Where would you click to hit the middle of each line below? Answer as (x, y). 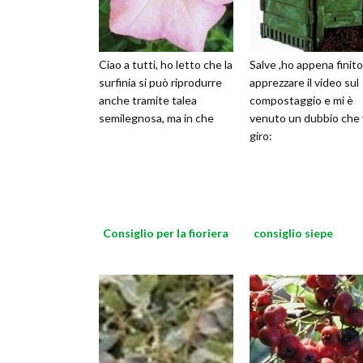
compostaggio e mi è (301, 100)
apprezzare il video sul (304, 82)
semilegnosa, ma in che (156, 118)
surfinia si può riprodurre (160, 82)
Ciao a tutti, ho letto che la (166, 64)
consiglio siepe (293, 233)
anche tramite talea (148, 100)
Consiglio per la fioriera (166, 233)
